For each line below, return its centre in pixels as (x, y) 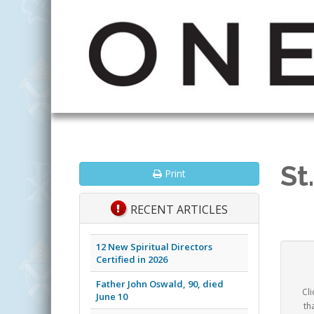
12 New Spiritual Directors (154, 246)
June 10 (112, 296)
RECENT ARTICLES (178, 210)
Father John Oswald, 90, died (160, 284)
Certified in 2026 (132, 259)
